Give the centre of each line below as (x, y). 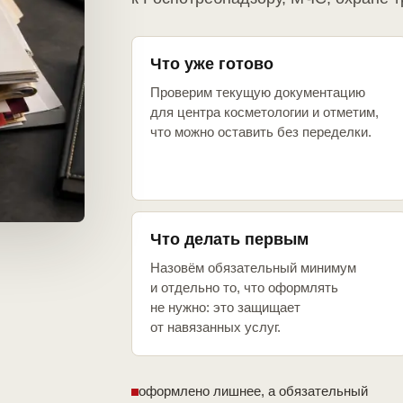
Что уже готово (212, 64)
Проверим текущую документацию (258, 93)
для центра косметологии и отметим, (264, 112)
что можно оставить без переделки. (261, 132)
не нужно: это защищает (225, 308)
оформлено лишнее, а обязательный (253, 391)
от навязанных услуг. (215, 327)
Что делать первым (229, 240)
